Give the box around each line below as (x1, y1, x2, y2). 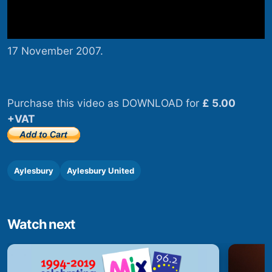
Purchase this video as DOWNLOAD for (7, 97, 202, 110)
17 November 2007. (7, 44, 103, 57)
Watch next (7, 216, 75, 233)
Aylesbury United (67, 166, 134, 176)
